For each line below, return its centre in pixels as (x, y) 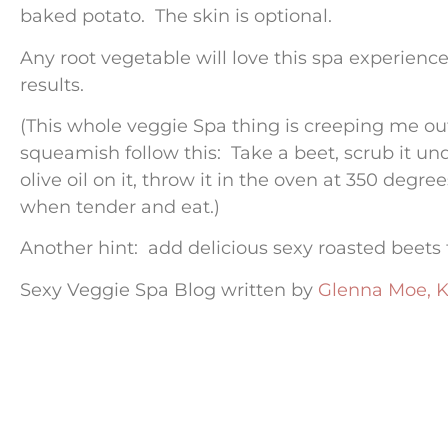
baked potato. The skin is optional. (178, 16)
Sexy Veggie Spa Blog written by (169, 289)
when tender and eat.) (122, 207)
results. (54, 84)
